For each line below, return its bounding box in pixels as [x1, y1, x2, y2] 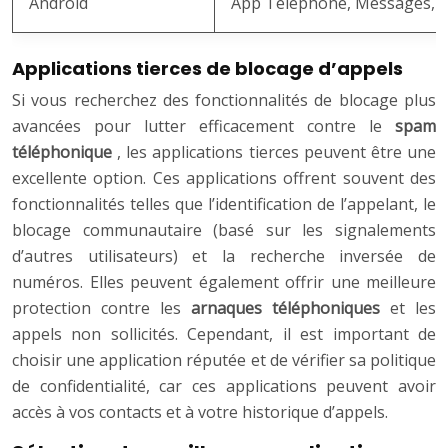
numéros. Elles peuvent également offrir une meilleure [12, 271, 436, 294]
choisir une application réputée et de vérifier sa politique [12, 349, 436, 372]
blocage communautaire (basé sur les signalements [12, 219, 436, 242]
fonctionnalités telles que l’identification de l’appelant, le [12, 193, 436, 216]
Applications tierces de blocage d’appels [12, 56, 403, 82]
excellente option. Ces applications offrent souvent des [12, 167, 436, 190]
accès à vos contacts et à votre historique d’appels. [12, 401, 388, 424]
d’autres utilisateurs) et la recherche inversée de [12, 245, 436, 268]
